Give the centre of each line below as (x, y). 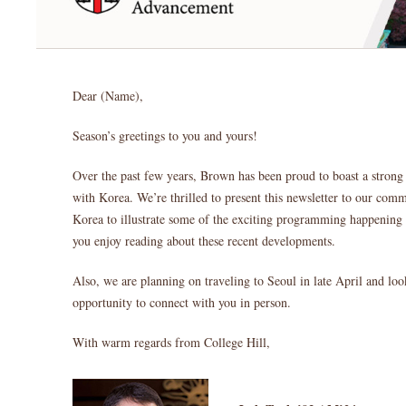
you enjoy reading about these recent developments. (204, 241)
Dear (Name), (108, 96)
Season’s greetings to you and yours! (165, 135)
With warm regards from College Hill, (171, 342)
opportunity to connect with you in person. (182, 302)
